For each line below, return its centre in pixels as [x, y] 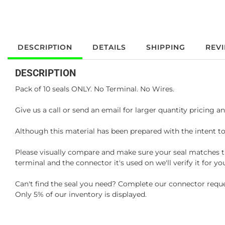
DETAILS [109, 47]
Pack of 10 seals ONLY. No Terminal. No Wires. [95, 89]
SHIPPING [166, 47]
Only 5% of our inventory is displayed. [81, 194]
